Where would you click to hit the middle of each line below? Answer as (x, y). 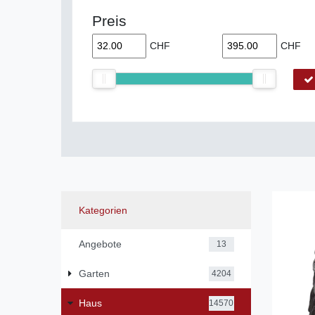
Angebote (100, 244)
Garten (94, 273)
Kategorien (103, 210)
